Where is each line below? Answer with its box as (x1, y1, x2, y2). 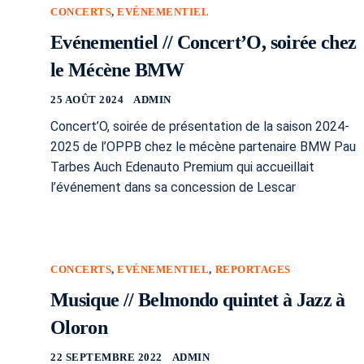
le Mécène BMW (50, 58, 184, 80)
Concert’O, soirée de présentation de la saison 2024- (50, 118, 349, 134)
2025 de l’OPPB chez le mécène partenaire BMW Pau (50, 138, 356, 154)
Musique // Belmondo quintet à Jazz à (50, 288, 345, 310)
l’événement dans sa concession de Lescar (50, 179, 296, 195)
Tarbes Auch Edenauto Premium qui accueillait (50, 158, 314, 175)
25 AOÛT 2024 (50, 93, 124, 106)
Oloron (50, 316, 108, 338)
